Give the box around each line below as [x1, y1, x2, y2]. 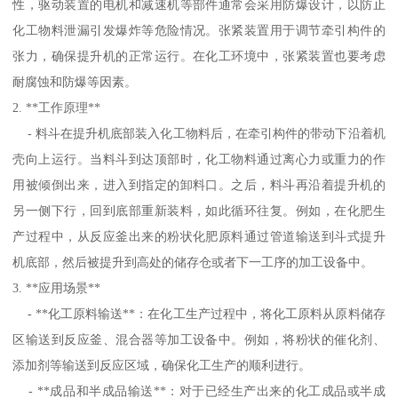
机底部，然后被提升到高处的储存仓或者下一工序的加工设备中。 [12, 254, 374, 269]
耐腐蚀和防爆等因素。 [12, 74, 138, 89]
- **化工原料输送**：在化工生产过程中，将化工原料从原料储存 [12, 306, 386, 321]
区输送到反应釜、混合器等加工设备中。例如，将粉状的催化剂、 [12, 331, 386, 346]
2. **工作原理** [12, 99, 101, 115]
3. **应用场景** [12, 280, 101, 295]
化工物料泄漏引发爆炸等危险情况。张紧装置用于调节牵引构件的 [12, 22, 386, 37]
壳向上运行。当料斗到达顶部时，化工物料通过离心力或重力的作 [12, 151, 386, 166]
